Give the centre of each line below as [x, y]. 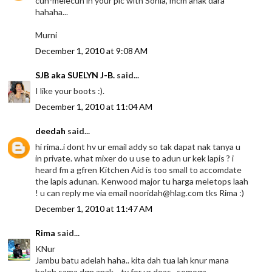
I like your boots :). [70, 91]
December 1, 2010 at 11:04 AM [94, 107]
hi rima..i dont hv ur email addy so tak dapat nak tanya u [138, 147]
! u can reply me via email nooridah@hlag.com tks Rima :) [140, 193]
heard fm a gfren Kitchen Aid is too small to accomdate [139, 170]
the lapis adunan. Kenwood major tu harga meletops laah [142, 182]
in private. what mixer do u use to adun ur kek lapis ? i [135, 158]
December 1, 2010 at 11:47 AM [94, 209]
